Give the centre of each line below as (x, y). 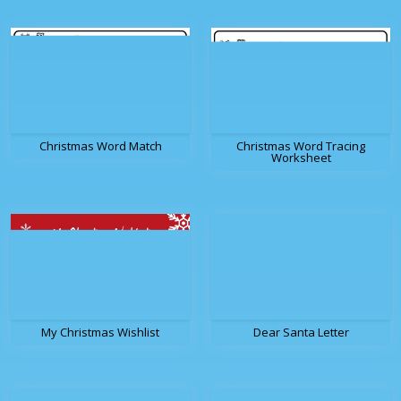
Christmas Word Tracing (301, 146)
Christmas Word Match (100, 146)
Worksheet (301, 158)
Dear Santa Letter (301, 333)
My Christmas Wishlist (100, 333)
